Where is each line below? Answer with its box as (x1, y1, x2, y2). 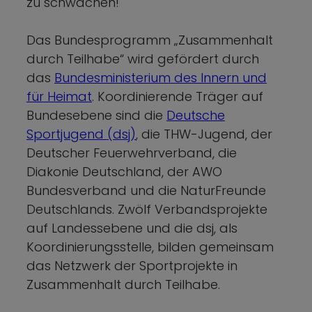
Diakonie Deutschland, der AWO (26, 162, 222, 180)
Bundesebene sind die (26, 106, 166, 124)
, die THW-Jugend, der (136, 125, 272, 143)
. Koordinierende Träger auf (92, 87, 263, 105)
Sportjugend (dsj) (26, 125, 136, 143)
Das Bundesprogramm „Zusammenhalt (26, 31, 273, 49)
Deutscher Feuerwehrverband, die (26, 143, 237, 162)
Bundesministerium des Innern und (54, 68, 267, 86)
